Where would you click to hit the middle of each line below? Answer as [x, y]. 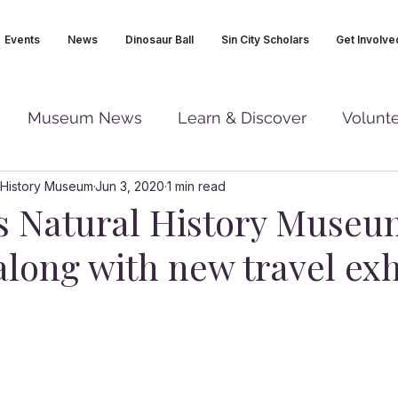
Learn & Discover [242, 117]
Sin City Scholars [265, 40]
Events [22, 40]
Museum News [85, 117]
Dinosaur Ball [159, 40]
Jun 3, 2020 [130, 186]
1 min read [196, 186]
